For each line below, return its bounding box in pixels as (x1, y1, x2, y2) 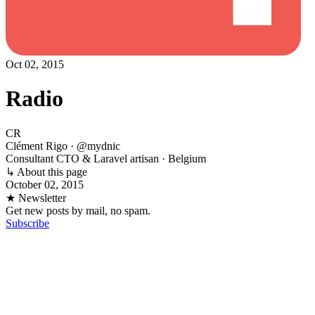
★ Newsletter (6, 191, 66, 204)
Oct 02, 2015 (6, 58, 64, 70)
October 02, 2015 (6, 178, 84, 191)
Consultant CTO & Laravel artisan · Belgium (6, 152, 206, 165)
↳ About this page (6, 165, 87, 178)
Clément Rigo (6, 139, 70, 152)
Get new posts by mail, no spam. (6, 204, 150, 217)
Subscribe (6, 217, 49, 229)
